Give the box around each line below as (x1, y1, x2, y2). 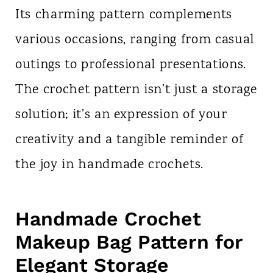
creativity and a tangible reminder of (15, 130, 244, 150)
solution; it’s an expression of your (15, 105, 227, 125)
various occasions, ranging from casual (15, 30, 255, 50)
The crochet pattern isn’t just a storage (15, 80, 257, 100)
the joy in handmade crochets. (15, 155, 204, 175)
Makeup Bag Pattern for (15, 230, 243, 253)
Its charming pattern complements (15, 5, 233, 25)
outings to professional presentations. (15, 55, 247, 75)
